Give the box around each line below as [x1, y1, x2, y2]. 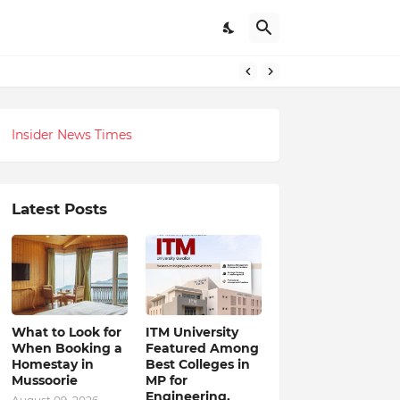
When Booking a [11, 340, 122, 356]
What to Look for [11, 324, 121, 340]
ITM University [145, 324, 238, 340]
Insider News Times [11, 127, 132, 143]
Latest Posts [11, 200, 107, 218]
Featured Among [145, 340, 259, 356]
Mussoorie [11, 372, 78, 388]
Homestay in [11, 356, 94, 372]
